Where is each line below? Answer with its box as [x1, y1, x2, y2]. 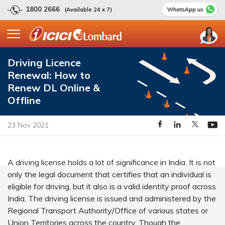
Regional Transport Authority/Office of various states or [8, 205, 208, 215]
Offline [8, 94, 41, 106]
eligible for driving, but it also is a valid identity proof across [8, 181, 216, 191]
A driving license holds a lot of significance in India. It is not [8, 157, 215, 167]
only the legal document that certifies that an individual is [8, 169, 211, 179]
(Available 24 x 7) [65, 6, 112, 13]
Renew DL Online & [8, 81, 100, 94]
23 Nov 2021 [8, 121, 49, 130]
